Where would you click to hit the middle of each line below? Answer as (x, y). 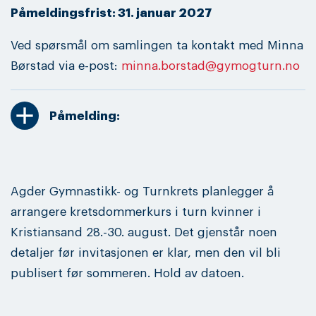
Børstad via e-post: (66, 66)
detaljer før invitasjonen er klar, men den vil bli (146, 253)
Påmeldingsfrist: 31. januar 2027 (111, 13)
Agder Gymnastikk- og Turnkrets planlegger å (142, 191)
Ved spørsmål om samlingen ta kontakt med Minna (157, 46)
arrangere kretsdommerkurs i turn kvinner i (136, 212)
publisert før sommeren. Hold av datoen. (127, 273)
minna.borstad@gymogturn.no (211, 66)
